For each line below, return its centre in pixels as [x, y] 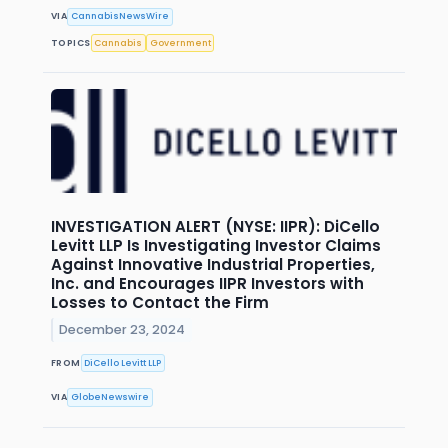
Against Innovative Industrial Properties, [213, 265]
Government [180, 42]
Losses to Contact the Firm [160, 303]
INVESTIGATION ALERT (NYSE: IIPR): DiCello [215, 227]
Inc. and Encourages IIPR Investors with [207, 284]
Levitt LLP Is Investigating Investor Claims [216, 246]
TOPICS [71, 42]
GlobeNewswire [110, 397]
